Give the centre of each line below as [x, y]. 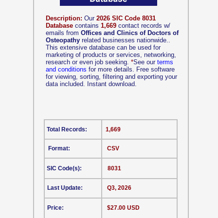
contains [87, 26]
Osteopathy [63, 40]
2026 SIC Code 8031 [126, 18]
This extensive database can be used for [103, 47]
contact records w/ [143, 26]
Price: [55, 208]
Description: [64, 18]
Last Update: [65, 188]
